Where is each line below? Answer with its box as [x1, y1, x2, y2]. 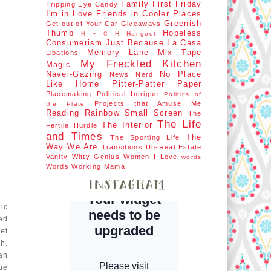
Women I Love [123, 153, 178, 160]
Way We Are [45, 142, 98, 151]
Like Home [45, 79, 100, 88]
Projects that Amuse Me [94, 100, 202, 107]
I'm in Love [45, 9, 93, 18]
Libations [45, 49, 79, 56]
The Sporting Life [110, 134, 180, 141]
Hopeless [163, 28, 202, 38]
